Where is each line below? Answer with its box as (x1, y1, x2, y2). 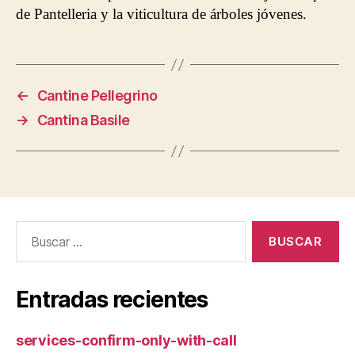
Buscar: (9, 220, 56, 237)
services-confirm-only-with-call (16, 332, 237, 349)
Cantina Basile (36, 112, 130, 128)
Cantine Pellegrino (36, 87, 158, 104)
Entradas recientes (16, 286, 208, 313)
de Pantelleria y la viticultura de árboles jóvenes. (16, 6, 307, 22)
